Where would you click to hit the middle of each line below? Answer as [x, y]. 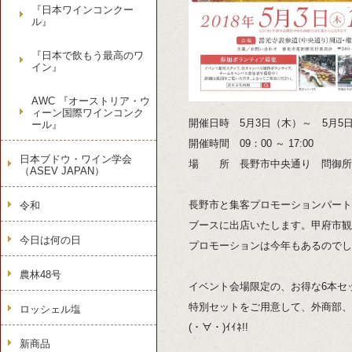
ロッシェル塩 [50, 309]
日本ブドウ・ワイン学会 [76, 159]
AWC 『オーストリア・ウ [91, 101]
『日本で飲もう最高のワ [88, 55]
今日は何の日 [50, 240]
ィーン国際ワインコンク [88, 113]
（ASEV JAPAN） [62, 171]
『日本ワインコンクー [82, 10]
